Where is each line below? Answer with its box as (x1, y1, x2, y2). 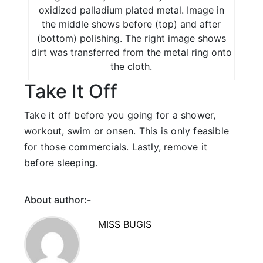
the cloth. (110, 60, 153, 72)
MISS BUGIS (98, 218, 151, 230)
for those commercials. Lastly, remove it (24, 140, 207, 153)
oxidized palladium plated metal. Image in (38, 4, 224, 16)
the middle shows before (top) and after (42, 18, 221, 30)
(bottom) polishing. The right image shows (36, 32, 226, 44)
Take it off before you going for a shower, (24, 109, 216, 121)
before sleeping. (24, 156, 98, 168)
